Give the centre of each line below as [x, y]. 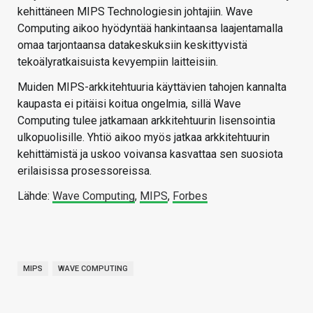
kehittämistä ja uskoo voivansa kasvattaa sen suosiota [150, 154]
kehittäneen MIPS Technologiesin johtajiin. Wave [135, 12]
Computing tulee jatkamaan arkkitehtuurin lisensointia [146, 121]
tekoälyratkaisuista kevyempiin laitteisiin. [118, 62]
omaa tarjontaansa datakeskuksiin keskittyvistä [132, 45]
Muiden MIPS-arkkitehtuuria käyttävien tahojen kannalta [152, 87]
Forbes [190, 196]
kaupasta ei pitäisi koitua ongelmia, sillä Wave [129, 104]
